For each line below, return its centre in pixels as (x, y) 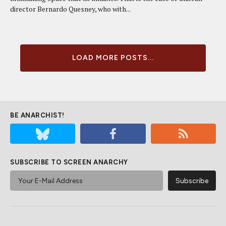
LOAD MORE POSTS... (113, 58)
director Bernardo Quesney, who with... (70, 9)
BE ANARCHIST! (37, 115)
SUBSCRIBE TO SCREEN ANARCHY (69, 162)
